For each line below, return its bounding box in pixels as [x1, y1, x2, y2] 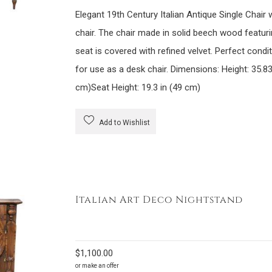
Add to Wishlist [97, 118, 150, 127]
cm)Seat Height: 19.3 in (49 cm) [75, 82, 200, 93]
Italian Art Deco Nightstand [75, 193, 243, 206]
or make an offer [75, 262, 119, 269]
